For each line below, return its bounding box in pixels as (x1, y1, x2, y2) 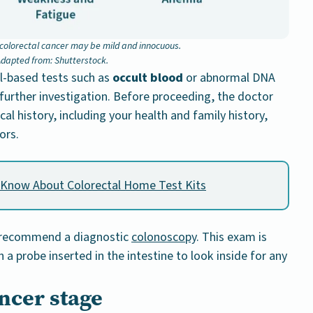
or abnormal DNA (183, 69, 275, 87)
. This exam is (196, 228, 267, 247)
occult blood (112, 69, 183, 87)
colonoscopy (131, 228, 196, 247)
